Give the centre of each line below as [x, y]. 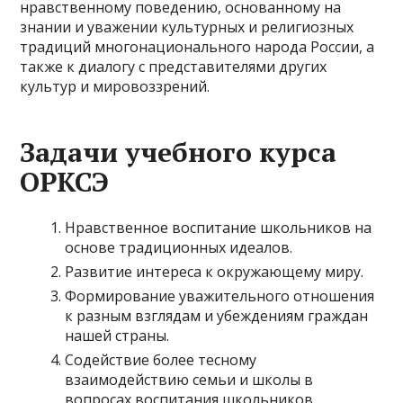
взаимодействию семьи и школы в [189, 380]
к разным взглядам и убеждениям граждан [217, 316]
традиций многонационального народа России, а [197, 47]
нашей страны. [117, 336]
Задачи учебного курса [179, 152]
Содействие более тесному [161, 360]
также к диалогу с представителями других [174, 67]
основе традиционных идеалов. [179, 247]
